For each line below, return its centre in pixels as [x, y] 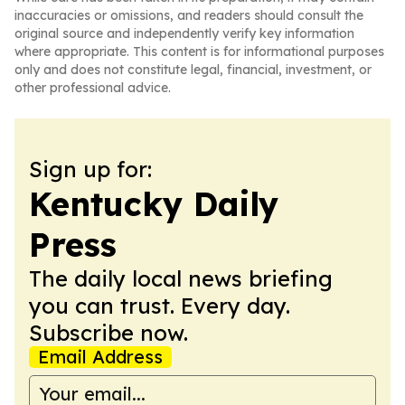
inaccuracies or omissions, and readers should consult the [189, 15]
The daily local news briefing [181, 278]
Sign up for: [90, 169]
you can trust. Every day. [160, 306]
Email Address [100, 357]
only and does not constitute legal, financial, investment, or [193, 70]
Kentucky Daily [154, 204]
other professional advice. [93, 88]
